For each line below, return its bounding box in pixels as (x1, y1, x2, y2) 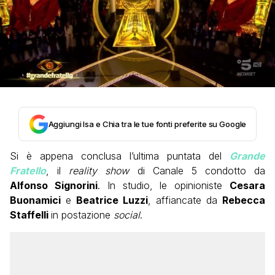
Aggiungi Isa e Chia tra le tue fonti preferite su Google (48, 119, 247, 130)
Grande (230, 150, 265, 163)
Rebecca (222, 194, 265, 207)
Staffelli (10, 209, 51, 222)
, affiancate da (148, 194, 222, 207)
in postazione (51, 209, 114, 222)
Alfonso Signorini (10, 179, 98, 192)
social (114, 209, 140, 222)
